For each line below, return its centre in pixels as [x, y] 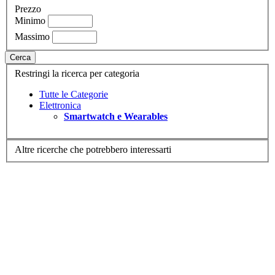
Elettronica [60, 106]
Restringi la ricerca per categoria [77, 74]
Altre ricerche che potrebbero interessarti [93, 149]
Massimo [32, 36]
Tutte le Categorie [74, 95]
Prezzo [28, 9]
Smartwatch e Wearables [116, 117]
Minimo [30, 20]
